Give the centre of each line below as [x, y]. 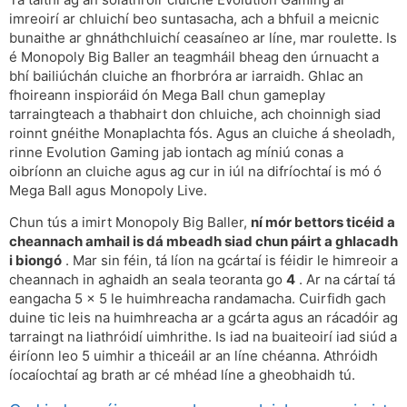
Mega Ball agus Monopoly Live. [108, 191]
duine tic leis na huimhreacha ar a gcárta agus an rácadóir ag [203, 317]
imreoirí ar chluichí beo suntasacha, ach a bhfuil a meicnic [194, 19]
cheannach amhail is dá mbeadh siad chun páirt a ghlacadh [203, 241]
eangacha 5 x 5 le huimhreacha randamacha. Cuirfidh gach [198, 298]
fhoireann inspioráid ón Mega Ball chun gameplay [167, 95]
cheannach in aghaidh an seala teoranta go [148, 279]
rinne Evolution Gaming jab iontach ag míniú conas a [176, 153]
